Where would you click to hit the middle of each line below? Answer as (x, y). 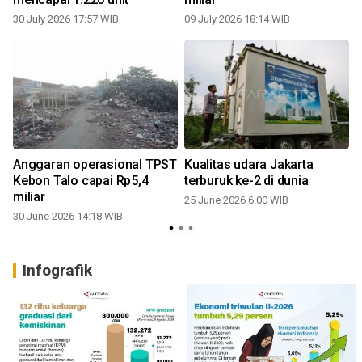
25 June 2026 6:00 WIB (236, 200)
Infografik (57, 270)
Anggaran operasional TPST (95, 164)
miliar (29, 196)
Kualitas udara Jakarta (249, 164)
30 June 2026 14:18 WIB (68, 216)
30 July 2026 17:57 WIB (66, 19)
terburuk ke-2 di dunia (246, 180)
